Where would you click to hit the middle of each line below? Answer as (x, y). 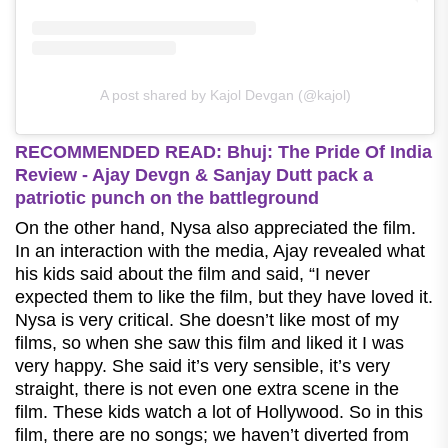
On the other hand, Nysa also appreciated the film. (215, 228)
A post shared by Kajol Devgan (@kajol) (225, 95)
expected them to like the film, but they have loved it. (224, 297)
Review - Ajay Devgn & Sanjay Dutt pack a (194, 175)
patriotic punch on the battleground (167, 198)
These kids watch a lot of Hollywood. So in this (238, 412)
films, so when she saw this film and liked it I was (209, 343)
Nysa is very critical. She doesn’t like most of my (207, 320)
